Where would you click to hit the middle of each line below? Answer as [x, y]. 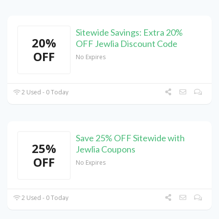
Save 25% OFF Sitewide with [130, 138]
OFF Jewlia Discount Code [127, 44]
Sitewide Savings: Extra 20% [129, 33]
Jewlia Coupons [106, 149]
